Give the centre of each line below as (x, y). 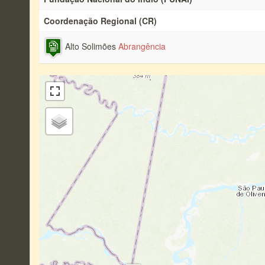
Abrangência (142, 46)
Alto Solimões (91, 46)
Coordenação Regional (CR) (100, 21)
